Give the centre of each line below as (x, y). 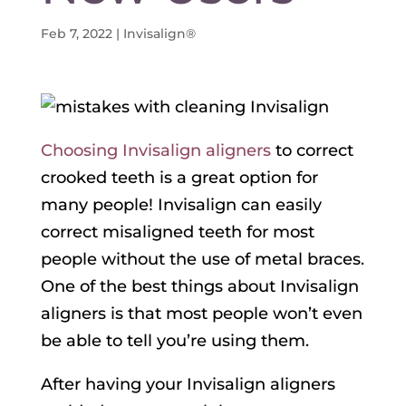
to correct (312, 151)
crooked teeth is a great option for (179, 178)
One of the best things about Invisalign (199, 287)
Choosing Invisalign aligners (155, 151)
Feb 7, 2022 (76, 34)
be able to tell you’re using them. (174, 341)
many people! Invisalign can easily (181, 205)
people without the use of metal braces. (202, 260)
